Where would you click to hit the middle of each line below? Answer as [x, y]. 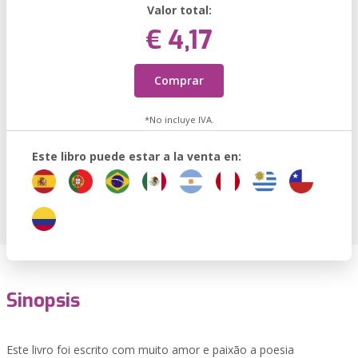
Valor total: [179, 10]
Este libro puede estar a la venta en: [137, 156]
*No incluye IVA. [179, 119]
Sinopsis [43, 300]
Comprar [179, 80]
